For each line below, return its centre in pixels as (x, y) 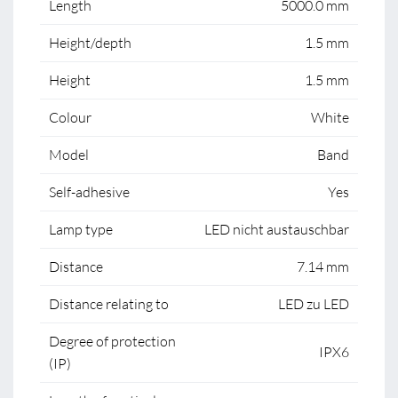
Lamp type (81, 229)
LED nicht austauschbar (277, 229)
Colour (70, 117)
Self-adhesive (89, 192)
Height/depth (90, 43)
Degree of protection (112, 341)
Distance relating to (109, 304)
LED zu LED (314, 304)
